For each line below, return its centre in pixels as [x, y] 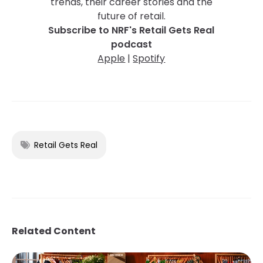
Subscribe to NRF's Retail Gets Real [131, 30]
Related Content [54, 231]
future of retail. [131, 16]
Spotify [149, 58]
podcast [131, 44]
